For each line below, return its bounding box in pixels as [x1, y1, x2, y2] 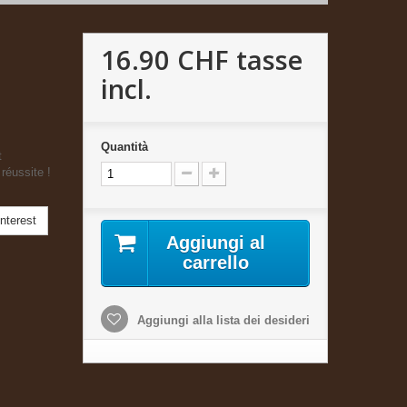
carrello [183, 252, 250, 273]
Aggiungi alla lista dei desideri [133, 313, 310, 327]
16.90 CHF [100, 41, 229, 77]
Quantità [100, 139, 148, 154]
